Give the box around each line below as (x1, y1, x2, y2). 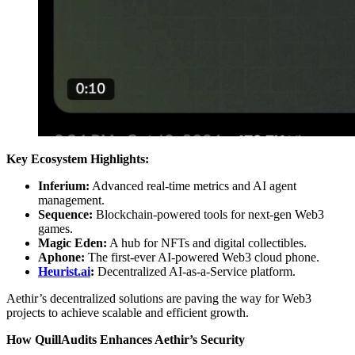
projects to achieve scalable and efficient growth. (6, 306, 249, 320)
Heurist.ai (38, 265, 90, 279)
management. (38, 193, 105, 208)
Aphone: (38, 250, 85, 265)
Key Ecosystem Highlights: (6, 152, 149, 166)
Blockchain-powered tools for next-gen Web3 (93, 208, 324, 222)
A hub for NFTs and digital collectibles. (107, 236, 307, 250)
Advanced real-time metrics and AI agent (90, 179, 296, 193)
